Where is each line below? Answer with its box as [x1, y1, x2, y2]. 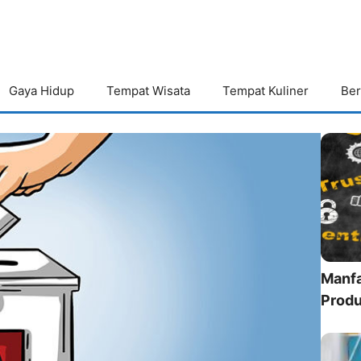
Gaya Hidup [9, 83, 74, 98]
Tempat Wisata [106, 83, 190, 98]
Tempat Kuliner [222, 83, 309, 98]
